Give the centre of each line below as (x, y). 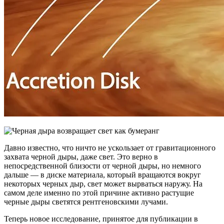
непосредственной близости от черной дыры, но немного (102, 165)
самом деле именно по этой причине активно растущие (99, 192)
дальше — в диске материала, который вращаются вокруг (102, 174)
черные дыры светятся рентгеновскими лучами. (86, 201)
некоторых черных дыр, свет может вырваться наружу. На (103, 183)
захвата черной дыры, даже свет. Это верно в (81, 156)
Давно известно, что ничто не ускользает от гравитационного (110, 147)
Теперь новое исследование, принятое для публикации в (101, 218)
